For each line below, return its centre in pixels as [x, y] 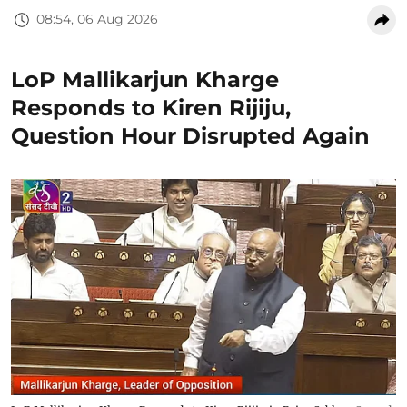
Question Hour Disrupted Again [190, 135]
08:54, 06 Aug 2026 [97, 20]
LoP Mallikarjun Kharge [145, 79]
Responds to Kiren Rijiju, [151, 107]
